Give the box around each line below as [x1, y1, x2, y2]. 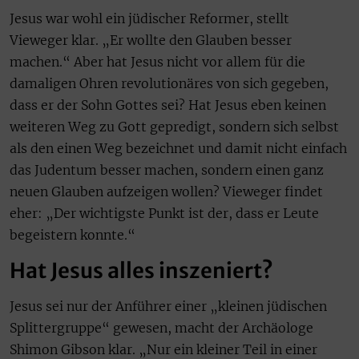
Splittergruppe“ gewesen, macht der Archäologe [10, 319, 313, 336]
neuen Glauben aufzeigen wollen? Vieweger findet [10, 184, 323, 200]
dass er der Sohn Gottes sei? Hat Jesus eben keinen [10, 97, 326, 114]
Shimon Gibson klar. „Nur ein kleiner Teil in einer [10, 341, 317, 357]
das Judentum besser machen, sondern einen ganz [10, 162, 324, 179]
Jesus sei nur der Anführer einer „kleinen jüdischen [10, 297, 327, 314]
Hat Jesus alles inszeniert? [10, 256, 273, 284]
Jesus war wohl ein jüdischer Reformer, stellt [10, 10, 289, 27]
